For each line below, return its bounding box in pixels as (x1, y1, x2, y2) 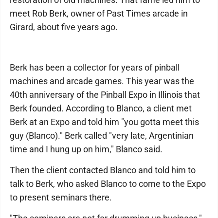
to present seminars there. (10, 192, 112, 202)
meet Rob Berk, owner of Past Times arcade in (10, 8, 188, 18)
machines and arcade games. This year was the (10, 76, 194, 86)
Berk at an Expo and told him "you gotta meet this (10, 117, 199, 127)
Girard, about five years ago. (10, 22, 118, 32)
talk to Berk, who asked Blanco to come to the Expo (10, 179, 206, 189)
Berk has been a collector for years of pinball (10, 62, 180, 73)
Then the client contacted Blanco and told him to (10, 165, 196, 175)
